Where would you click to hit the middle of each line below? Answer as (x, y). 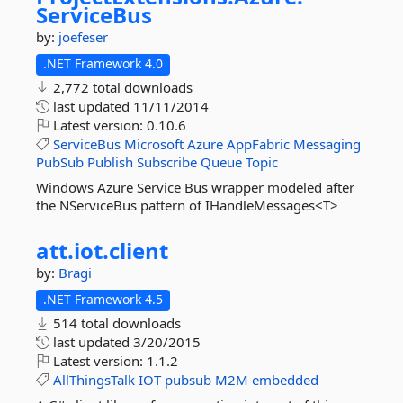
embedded (285, 380)
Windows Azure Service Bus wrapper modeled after (195, 187)
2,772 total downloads (121, 87)
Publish (110, 162)
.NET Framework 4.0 (103, 63)
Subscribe (167, 162)
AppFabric (258, 144)
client (139, 251)
